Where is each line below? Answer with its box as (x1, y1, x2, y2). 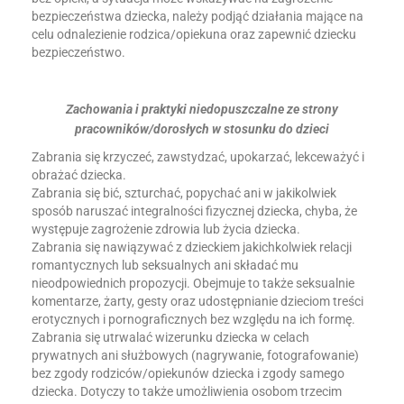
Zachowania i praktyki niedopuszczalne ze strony (66, 102, 338, 116)
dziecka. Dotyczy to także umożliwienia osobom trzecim (32, 384, 342, 399)
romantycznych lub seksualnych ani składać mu (32, 258, 298, 272)
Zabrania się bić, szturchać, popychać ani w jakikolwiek (32, 186, 336, 200)
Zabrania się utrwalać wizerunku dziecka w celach (32, 330, 309, 344)
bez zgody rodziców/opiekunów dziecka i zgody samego (32, 366, 344, 381)
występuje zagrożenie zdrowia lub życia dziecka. (32, 222, 300, 236)
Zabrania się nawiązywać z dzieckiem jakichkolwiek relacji (32, 240, 352, 254)
